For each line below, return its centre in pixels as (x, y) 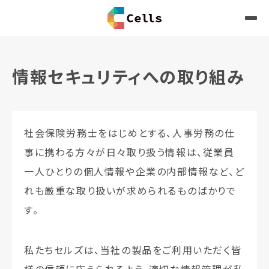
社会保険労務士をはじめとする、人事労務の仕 (130, 133)
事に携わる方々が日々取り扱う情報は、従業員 (129, 152)
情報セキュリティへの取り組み (128, 76)
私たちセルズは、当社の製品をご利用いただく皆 (133, 250)
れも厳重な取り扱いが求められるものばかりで (130, 190)
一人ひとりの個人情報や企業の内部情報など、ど (134, 171)
